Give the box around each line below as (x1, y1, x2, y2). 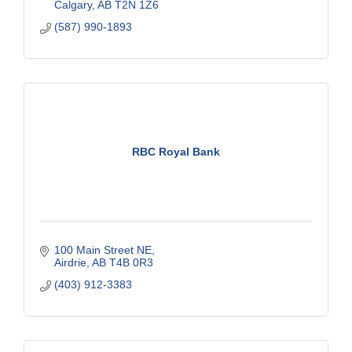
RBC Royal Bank (132, 145, 220, 159)
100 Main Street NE (53, 243, 152, 256)
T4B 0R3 (108, 255, 153, 269)
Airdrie (53, 255, 86, 269)
